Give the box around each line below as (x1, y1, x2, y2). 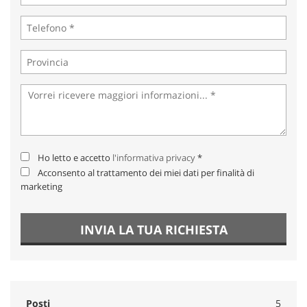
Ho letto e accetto (38, 151, 112, 164)
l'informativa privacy (112, 151, 195, 164)
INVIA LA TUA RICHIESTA (79, 221, 228, 238)
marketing (21, 180, 62, 193)
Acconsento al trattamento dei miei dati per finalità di (38, 166, 254, 179)
